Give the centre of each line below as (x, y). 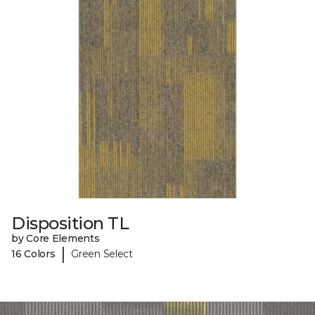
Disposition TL (70, 224)
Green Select (102, 253)
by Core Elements (56, 239)
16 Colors (33, 253)
